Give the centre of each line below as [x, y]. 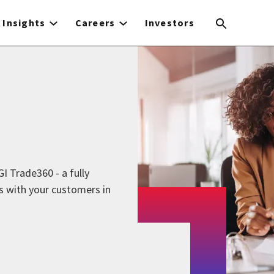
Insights [24, 23]
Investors [170, 23]
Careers [95, 23]
